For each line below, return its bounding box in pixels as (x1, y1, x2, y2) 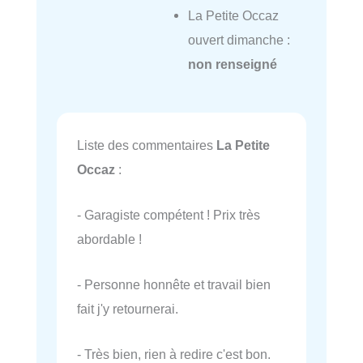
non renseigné (187, 56, 277, 71)
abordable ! (77, 231, 142, 246)
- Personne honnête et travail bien (77, 277, 271, 292)
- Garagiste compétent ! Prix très (77, 207, 260, 222)
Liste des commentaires (77, 137, 216, 152)
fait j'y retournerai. (77, 301, 178, 316)
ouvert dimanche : (187, 32, 290, 47)
